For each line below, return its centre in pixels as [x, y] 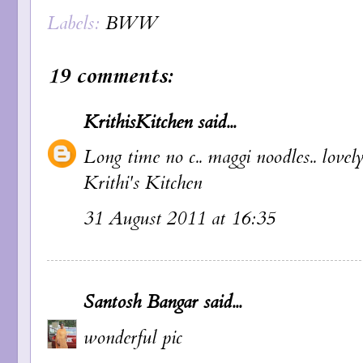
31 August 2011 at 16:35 [179, 219]
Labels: [76, 24]
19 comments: [110, 77]
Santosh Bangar [141, 303]
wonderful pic [133, 338]
